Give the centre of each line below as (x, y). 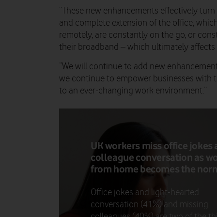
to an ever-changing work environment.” (133, 91)
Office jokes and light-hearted (145, 192)
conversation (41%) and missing (149, 204)
